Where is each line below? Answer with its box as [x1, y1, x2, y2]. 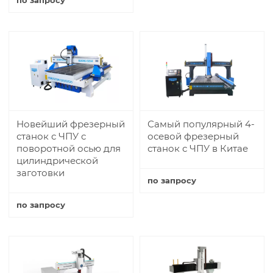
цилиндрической [16, 154, 98, 166]
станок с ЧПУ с [16, 130, 86, 142]
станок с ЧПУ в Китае [147, 142, 248, 154]
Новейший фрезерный [16, 118, 125, 130]
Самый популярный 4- [147, 118, 255, 130]
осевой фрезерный [147, 130, 239, 142]
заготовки [16, 166, 65, 179]
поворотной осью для [16, 142, 121, 154]
